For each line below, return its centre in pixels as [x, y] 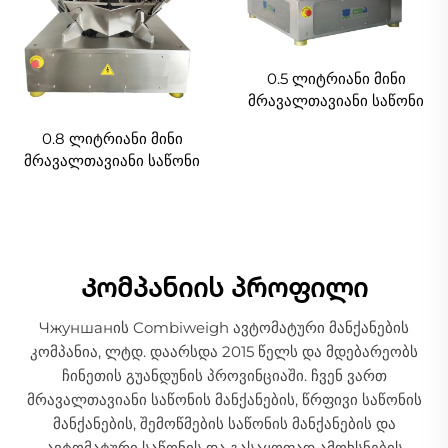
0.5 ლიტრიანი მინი [336, 78]
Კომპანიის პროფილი [224, 287]
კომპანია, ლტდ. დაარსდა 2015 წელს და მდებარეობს [224, 351]
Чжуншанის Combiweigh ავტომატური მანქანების [224, 327]
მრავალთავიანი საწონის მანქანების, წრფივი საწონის [224, 399]
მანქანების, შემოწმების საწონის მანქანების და [224, 423]
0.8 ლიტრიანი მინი [112, 139]
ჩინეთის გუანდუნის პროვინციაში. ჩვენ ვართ [224, 375]
